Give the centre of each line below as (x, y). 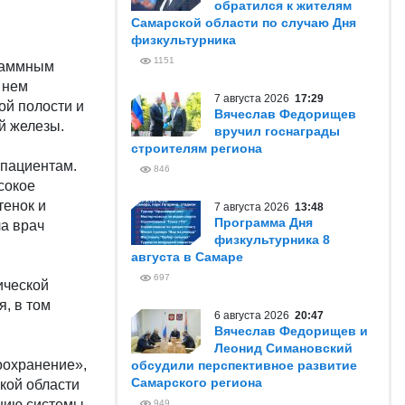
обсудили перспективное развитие (244, 365)
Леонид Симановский (283, 348)
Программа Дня (264, 222)
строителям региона (197, 148)
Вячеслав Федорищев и (291, 331)
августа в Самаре (187, 257)
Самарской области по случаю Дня (244, 23)
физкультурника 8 (272, 240)
